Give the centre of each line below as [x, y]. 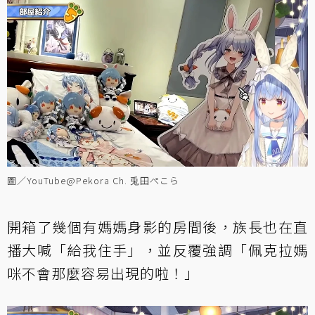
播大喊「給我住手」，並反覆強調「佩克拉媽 [157, 250]
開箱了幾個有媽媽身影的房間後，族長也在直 [157, 227]
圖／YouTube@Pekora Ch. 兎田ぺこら [93, 181]
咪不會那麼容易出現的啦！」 [103, 274]
